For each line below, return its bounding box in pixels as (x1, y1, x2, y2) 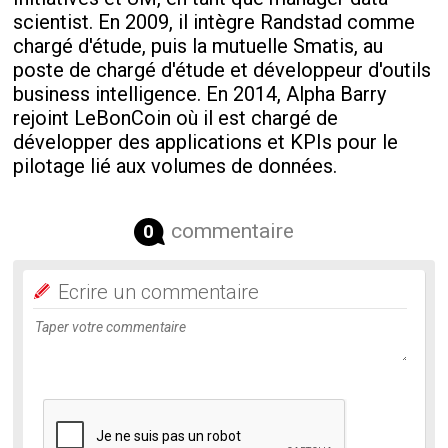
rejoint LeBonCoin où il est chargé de (13, 106, 339, 130)
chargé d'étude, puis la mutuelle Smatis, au (13, 34, 384, 58)
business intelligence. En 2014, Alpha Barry (13, 82, 387, 106)
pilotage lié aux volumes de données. (13, 154, 338, 178)
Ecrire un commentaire (58, 280, 260, 304)
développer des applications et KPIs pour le (13, 130, 399, 154)
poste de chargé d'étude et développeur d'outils (13, 58, 432, 82)
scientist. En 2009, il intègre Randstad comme (13, 10, 416, 34)
